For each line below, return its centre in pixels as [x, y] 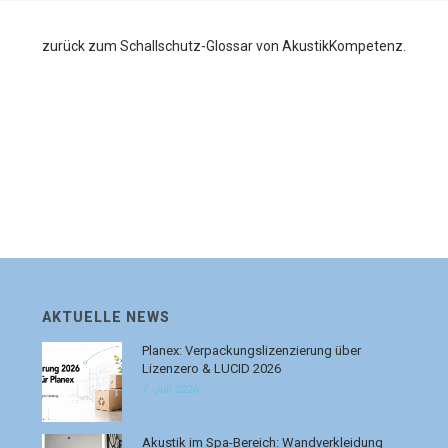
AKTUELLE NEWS [106, 317]
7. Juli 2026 [171, 389]
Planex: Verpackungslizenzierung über [252, 350]
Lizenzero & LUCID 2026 [212, 368]
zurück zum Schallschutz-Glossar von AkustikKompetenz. [224, 46]
